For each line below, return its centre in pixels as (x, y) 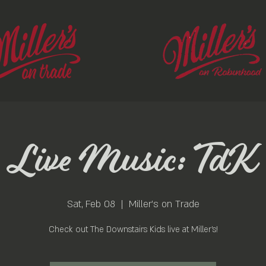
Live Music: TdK (133, 161)
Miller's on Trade (164, 204)
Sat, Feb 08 (91, 204)
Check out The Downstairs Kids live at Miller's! (133, 229)
